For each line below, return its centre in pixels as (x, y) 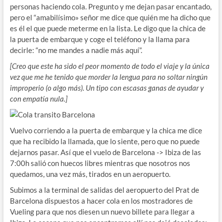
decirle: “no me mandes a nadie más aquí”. (76, 50)
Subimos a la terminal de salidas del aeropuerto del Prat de (104, 190)
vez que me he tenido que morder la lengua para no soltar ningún (109, 77)
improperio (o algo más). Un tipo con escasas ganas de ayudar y (107, 87)
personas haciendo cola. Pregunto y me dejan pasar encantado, (111, 6)
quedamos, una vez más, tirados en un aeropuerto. (90, 174)
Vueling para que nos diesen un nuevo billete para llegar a (102, 211)
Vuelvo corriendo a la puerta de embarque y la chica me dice (106, 130)
